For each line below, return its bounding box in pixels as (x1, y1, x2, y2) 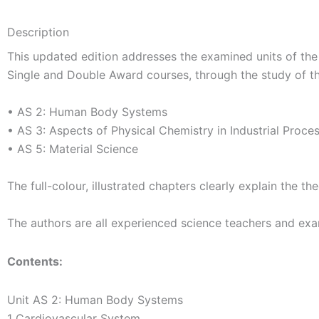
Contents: (7, 254, 63, 269)
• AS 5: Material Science (7, 142, 138, 157)
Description (7, 25, 69, 40)
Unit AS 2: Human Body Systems (7, 293, 183, 308)
